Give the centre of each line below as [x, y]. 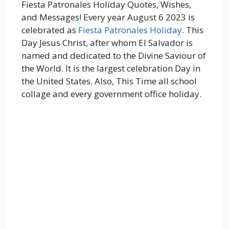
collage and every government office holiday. [111, 94]
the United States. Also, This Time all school [109, 81]
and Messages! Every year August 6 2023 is [108, 17]
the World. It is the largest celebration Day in [111, 68]
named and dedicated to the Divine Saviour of [114, 55]
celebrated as [50, 30]
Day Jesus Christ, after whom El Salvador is [107, 42]
